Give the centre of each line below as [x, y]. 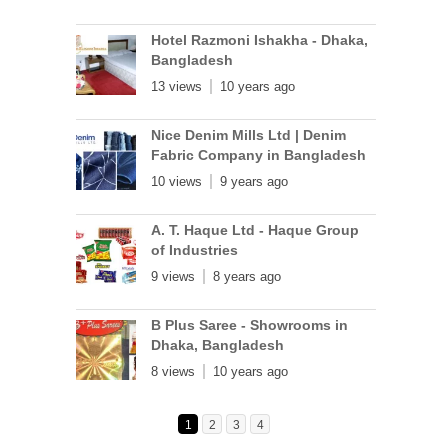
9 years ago [254, 181]
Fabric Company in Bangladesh [259, 155]
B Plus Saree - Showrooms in [250, 325]
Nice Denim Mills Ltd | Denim [249, 135]
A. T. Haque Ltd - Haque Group [255, 230]
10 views [177, 181]
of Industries [195, 250]
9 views [173, 276]
